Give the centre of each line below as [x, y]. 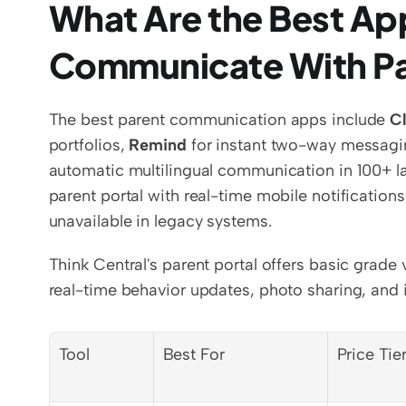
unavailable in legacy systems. [160, 221]
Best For [193, 354]
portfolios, [89, 145]
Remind [158, 145]
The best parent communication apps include [219, 120]
